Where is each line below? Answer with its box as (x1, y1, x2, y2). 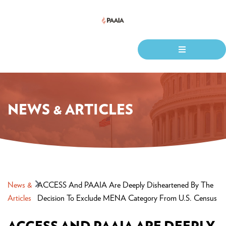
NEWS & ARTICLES (8, 103, 133, 118)
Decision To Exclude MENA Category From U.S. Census (37, 194, 217, 202)
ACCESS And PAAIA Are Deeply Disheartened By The (37, 181, 213, 189)
